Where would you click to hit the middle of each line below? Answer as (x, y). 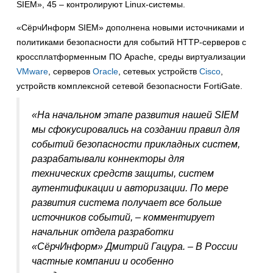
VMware (32, 72)
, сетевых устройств (159, 72)
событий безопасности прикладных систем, (136, 144)
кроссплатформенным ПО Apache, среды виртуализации (131, 57)
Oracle (105, 72)
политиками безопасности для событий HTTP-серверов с (131, 42)
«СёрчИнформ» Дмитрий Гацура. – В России (135, 247)
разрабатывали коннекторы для (108, 159)
